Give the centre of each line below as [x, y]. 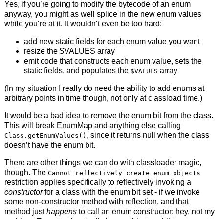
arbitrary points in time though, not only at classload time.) [103, 98]
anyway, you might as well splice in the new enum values [103, 14]
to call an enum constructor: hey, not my [145, 211]
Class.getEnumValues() [45, 135]
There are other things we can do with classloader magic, [103, 162]
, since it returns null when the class [148, 135]
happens [61, 211]
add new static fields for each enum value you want [112, 41]
